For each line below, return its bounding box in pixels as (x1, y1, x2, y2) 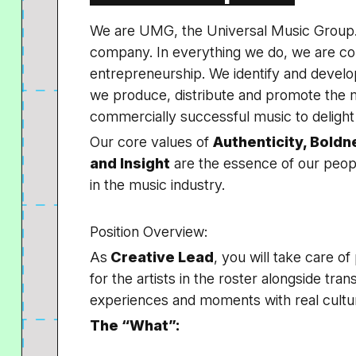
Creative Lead (107, 249, 214, 265)
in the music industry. (90, 176, 225, 193)
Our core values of (90, 133, 213, 150)
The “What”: (90, 317, 180, 334)
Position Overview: (90, 223, 207, 240)
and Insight (90, 155, 170, 172)
